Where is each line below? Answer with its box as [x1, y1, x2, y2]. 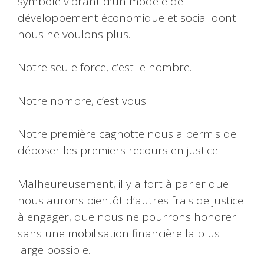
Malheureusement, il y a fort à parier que [18, 176, 229, 192]
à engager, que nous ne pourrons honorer [18, 209, 236, 225]
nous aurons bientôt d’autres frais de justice [18, 192, 243, 208]
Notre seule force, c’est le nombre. [18, 60, 192, 75]
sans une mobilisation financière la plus [18, 225, 220, 241]
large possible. [18, 242, 90, 258]
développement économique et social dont [18, 9, 236, 25]
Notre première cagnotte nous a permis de [18, 126, 236, 142]
